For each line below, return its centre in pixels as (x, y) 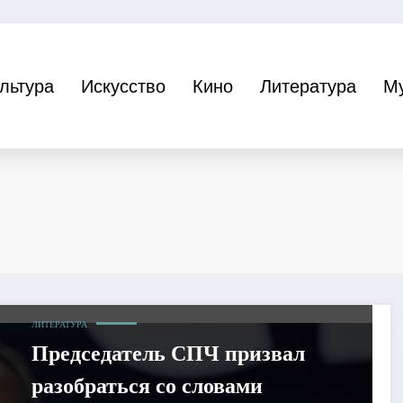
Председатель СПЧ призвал (168, 353)
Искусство (123, 85)
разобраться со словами (147, 385)
